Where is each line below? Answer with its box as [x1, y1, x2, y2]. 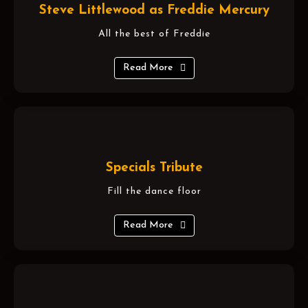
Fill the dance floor [107, 186, 201, 197]
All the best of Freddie [98, 28, 210, 39]
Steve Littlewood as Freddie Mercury [38, 3, 269, 17]
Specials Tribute [105, 161, 203, 175]
